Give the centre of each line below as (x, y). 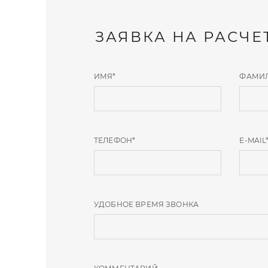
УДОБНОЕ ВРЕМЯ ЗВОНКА (146, 204)
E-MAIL (253, 140)
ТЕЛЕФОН (113, 140)
